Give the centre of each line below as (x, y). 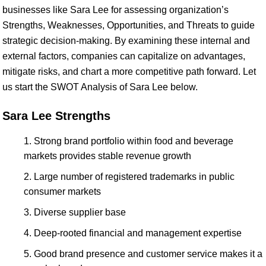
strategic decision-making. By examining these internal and (126, 41)
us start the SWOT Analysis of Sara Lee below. (100, 87)
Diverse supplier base (80, 212)
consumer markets (62, 191)
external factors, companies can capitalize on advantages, (124, 56)
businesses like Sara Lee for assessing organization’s (115, 10)
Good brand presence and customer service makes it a (148, 254)
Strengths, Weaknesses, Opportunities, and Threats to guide (129, 25)
